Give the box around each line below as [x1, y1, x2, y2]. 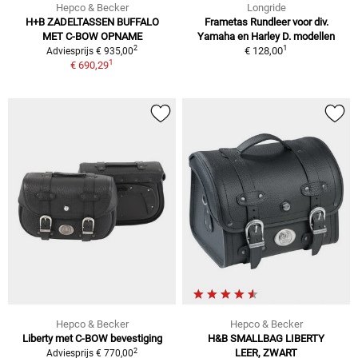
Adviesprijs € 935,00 [46, 45, 133, 57]
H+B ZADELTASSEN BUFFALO [25, 15, 159, 28]
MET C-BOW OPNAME [42, 30, 142, 42]
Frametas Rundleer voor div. [204, 15, 328, 28]
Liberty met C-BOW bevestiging [22, 332, 162, 345]
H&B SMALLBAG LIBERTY [208, 332, 324, 345]
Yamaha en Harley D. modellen [197, 30, 335, 42]
